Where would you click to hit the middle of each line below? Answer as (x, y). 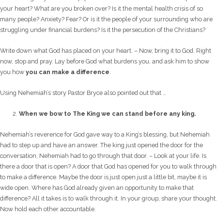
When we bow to (46, 113)
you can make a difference (68, 72)
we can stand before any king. (149, 113)
